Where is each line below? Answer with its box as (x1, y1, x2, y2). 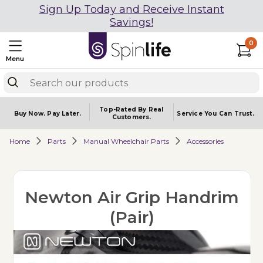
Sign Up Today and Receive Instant (39, 3, 224, 16)
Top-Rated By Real (99, 106, 164, 113)
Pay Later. (47, 109, 82, 117)
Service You (177, 109, 219, 117)
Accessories (187, 136, 224, 146)
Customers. (112, 113, 151, 121)
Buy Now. (14, 109, 48, 117)
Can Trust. (218, 109, 254, 117)
